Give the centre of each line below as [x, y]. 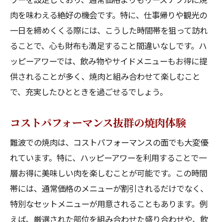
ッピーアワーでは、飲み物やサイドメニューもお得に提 [109, 61]
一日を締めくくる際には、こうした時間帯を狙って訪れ [109, 30]
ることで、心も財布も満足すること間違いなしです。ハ [108, 46]
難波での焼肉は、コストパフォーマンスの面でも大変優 [109, 142]
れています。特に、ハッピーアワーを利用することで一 [108, 158]
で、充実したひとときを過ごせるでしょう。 [89, 92]
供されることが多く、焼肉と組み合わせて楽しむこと [105, 76]
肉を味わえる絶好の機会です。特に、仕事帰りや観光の [109, 15]
